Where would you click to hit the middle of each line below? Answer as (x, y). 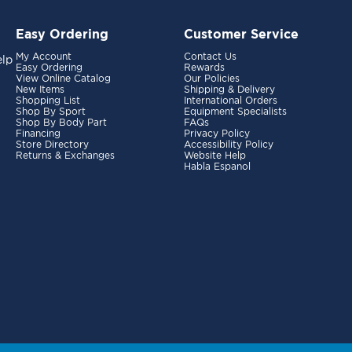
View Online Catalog (63, 78)
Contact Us (210, 56)
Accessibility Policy (228, 144)
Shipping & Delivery (229, 89)
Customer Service (241, 34)
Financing (38, 133)
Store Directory (52, 144)
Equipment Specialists (235, 111)
